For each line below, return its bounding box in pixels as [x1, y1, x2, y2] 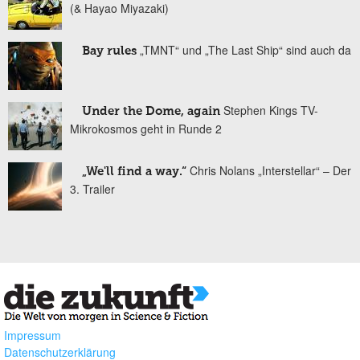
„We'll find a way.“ [82, 166, 186, 178]
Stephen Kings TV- [223, 102, 318, 119]
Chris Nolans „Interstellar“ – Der [190, 162, 351, 179]
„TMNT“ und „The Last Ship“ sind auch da [140, 42, 351, 59]
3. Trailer [70, 181, 115, 198]
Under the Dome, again [82, 105, 220, 118]
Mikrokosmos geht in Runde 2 [70, 121, 222, 137]
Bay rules [82, 45, 137, 58]
